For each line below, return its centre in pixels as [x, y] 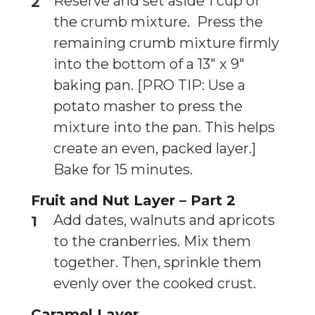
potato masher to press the [148, 106]
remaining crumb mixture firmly [166, 43]
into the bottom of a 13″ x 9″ [149, 64]
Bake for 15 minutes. [123, 169]
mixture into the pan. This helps [164, 127]
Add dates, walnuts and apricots [164, 220]
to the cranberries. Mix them [152, 241]
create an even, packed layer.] [155, 148]
